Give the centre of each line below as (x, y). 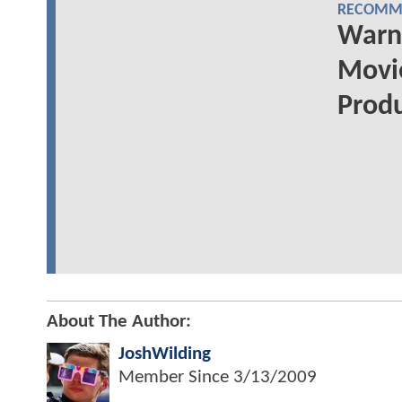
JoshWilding (165, 354)
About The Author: (119, 321)
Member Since (176, 377)
